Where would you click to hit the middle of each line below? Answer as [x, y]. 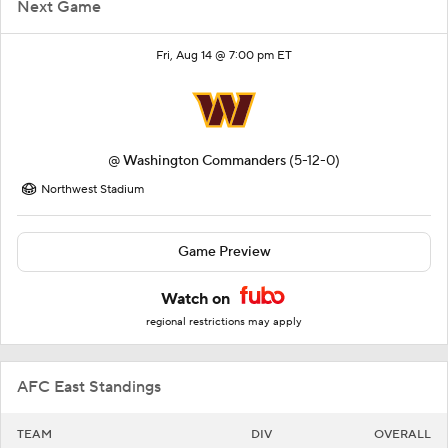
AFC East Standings [89, 387]
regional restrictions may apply [224, 322]
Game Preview [224, 252]
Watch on [197, 299]
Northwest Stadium [92, 190]
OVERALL [402, 435]
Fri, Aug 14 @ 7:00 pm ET [224, 56]
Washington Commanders [204, 161]
